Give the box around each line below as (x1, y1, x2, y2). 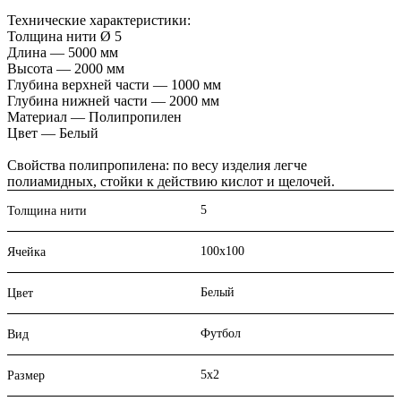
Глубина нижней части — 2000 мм (7, 93, 219, 109)
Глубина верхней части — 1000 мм (7, 77, 221, 93)
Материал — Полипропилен (7, 109, 182, 125)
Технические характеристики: (7, 13, 191, 29)
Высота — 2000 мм (7, 61, 124, 77)
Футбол (200, 327, 241, 341)
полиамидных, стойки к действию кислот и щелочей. (7, 174, 335, 190)
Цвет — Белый (7, 125, 98, 141)
